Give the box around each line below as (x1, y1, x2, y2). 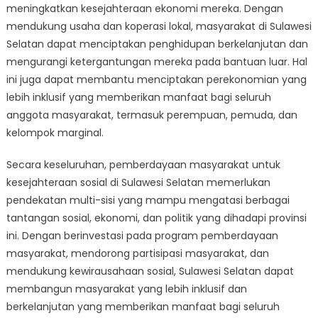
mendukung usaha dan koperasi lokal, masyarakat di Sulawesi (6, 19, 312, 33)
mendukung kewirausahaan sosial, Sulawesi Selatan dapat (6, 264, 294, 278)
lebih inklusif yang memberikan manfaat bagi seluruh (6, 90, 271, 104)
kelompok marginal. (6, 126, 104, 140)
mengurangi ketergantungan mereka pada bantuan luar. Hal (6, 55, 307, 69)
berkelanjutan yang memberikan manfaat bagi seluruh (6, 300, 280, 314)
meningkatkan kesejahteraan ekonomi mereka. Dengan (6, 1, 283, 16)
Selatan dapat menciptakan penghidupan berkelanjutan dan (6, 37, 308, 51)
